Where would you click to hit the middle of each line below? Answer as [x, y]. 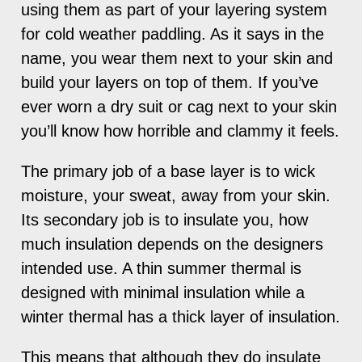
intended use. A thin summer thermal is [162, 268]
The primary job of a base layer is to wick [168, 171]
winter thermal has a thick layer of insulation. [181, 316]
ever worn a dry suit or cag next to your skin [179, 106]
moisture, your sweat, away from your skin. [176, 195]
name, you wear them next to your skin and [177, 58]
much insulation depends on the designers [173, 244]
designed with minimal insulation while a [163, 292]
